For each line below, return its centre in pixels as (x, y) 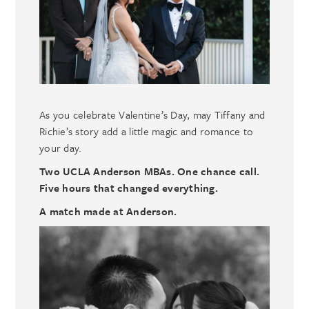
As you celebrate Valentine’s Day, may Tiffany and (152, 115)
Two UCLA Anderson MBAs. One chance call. (150, 171)
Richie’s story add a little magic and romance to (147, 131)
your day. (61, 148)
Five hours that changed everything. (129, 188)
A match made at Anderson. (108, 211)
